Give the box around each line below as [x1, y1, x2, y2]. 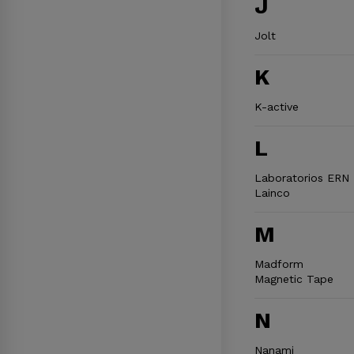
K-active [254, 100, 299, 113]
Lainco [254, 186, 290, 199]
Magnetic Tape [254, 272, 333, 285]
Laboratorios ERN [254, 171, 349, 184]
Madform [254, 257, 303, 270]
